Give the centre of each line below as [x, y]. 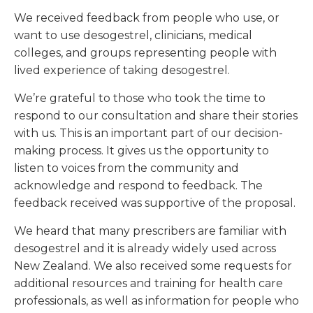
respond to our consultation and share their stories [156, 116]
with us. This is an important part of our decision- [148, 133]
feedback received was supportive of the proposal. [155, 203]
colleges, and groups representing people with [145, 53]
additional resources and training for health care [148, 284]
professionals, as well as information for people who [156, 301]
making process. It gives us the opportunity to [141, 151]
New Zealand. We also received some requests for [153, 266]
